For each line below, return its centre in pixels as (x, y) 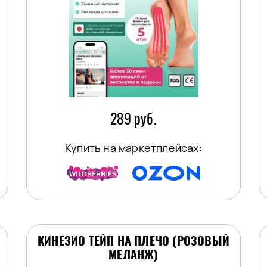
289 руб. (133, 119)
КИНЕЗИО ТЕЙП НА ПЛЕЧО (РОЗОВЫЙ (133, 241)
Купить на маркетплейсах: (133, 148)
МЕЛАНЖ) (133, 255)
